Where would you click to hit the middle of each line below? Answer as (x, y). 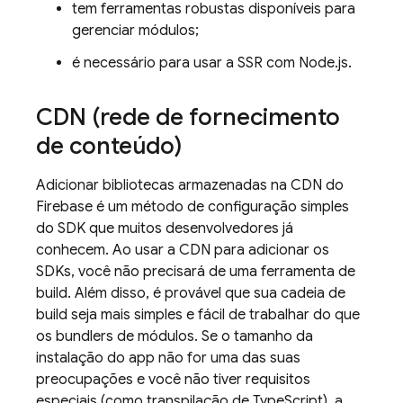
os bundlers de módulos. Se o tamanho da (175, 336)
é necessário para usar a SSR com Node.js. (212, 63)
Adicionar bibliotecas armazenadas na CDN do (190, 185)
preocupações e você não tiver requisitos (173, 380)
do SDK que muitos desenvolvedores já (165, 228)
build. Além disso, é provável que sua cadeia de (191, 293)
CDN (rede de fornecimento (188, 117)
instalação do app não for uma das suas (168, 358)
